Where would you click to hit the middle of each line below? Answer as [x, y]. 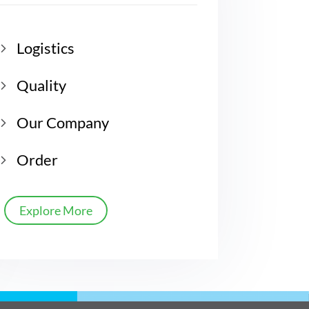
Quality [41, 85]
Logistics [46, 48]
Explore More [56, 210]
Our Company [63, 122]
